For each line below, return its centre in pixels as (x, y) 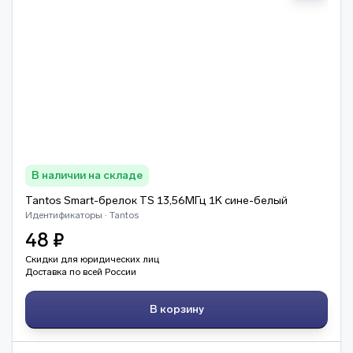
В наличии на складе (87, 175)
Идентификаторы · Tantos (82, 215)
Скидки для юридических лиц (92, 259)
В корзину (182, 309)
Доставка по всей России (81, 272)
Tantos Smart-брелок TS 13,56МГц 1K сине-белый (156, 201)
